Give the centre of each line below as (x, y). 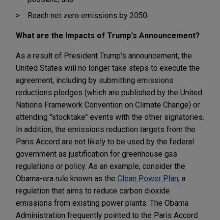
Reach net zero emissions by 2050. (88, 15)
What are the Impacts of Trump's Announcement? (108, 35)
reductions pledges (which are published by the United (109, 92)
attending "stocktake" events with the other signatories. (110, 117)
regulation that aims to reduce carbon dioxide (93, 191)
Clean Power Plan (148, 178)
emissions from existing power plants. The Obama (102, 203)
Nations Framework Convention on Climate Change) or (108, 105)
